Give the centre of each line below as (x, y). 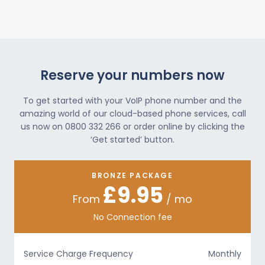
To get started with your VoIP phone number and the (132, 101)
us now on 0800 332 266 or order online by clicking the (132, 127)
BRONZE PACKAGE (132, 175)
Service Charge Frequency (78, 254)
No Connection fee (132, 217)
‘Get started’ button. (132, 140)
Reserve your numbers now (132, 75)
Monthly (224, 254)
